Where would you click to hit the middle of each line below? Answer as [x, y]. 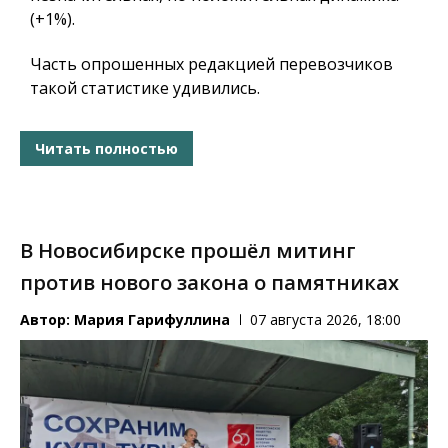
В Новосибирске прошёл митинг [188, 251]
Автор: [47, 320]
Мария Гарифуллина [152, 320]
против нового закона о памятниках [209, 283]
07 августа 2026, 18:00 [325, 320]
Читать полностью [106, 148]
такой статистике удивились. [145, 88]
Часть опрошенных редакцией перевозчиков [211, 64]
